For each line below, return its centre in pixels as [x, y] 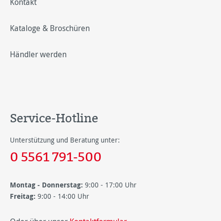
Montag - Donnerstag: [46, 185]
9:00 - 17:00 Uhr [110, 185]
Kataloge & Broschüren [50, 28]
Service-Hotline [54, 118]
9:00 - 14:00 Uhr [62, 196]
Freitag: [23, 196]
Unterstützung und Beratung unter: [65, 140]
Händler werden [38, 54]
